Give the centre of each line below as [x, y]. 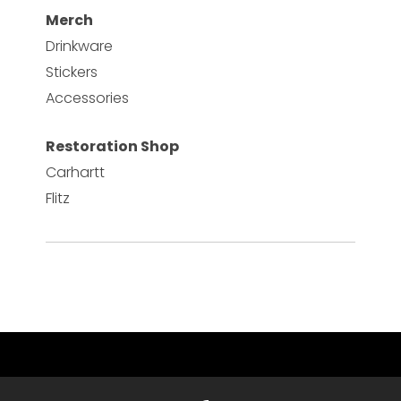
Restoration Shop [112, 146]
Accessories [87, 98]
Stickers [71, 72]
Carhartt [75, 172]
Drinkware [79, 46]
